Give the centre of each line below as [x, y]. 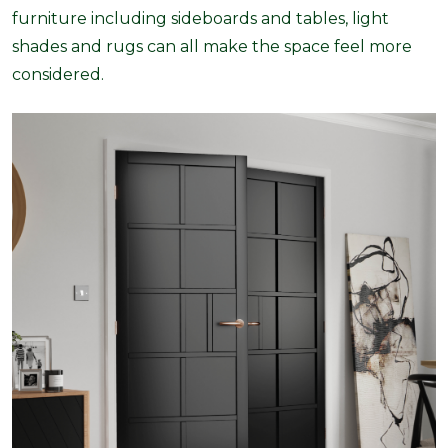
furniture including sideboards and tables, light [200, 19]
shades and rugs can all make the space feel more [212, 47]
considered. [58, 75]
